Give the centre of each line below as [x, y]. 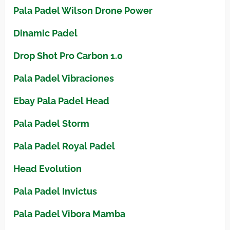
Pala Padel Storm [52, 124]
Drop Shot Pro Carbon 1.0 [68, 56]
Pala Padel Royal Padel [64, 146]
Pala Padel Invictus [55, 191]
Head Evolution [48, 169]
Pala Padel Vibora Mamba [70, 214]
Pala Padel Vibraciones [64, 79]
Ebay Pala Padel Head [62, 101]
